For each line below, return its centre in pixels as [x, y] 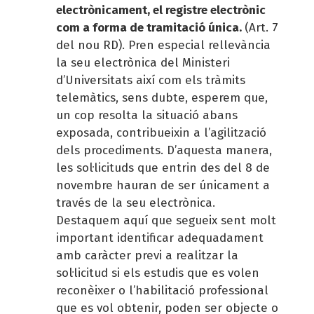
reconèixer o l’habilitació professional [162, 290]
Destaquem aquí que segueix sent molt [166, 220]
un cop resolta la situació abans [147, 115]
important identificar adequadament [160, 238]
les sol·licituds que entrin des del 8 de [163, 168]
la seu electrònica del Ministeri [143, 62]
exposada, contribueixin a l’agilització [161, 132]
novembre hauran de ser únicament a [163, 185]
